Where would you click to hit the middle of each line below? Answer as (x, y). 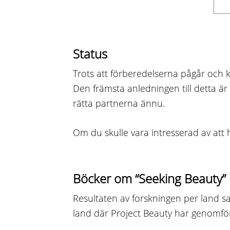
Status (90, 54)
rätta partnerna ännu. (119, 103)
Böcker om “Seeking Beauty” (149, 179)
